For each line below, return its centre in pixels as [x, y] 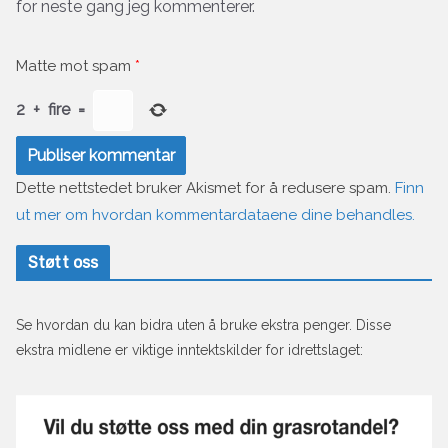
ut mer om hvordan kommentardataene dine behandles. [215, 214]
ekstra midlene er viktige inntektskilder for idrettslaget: [189, 349]
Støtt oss [63, 262]
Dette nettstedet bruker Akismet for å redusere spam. [205, 187]
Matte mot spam [73, 65]
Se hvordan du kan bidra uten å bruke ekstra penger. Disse [203, 324]
